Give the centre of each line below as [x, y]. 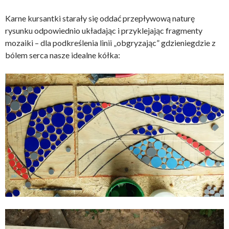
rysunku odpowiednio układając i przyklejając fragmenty [104, 30]
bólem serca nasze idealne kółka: [63, 55]
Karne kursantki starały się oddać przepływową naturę [100, 18]
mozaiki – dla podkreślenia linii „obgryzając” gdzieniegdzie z [110, 42]
